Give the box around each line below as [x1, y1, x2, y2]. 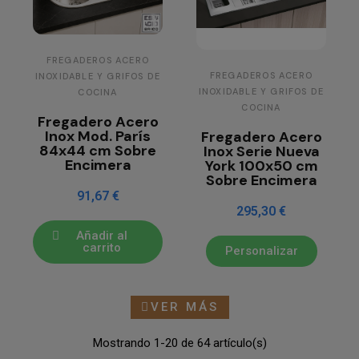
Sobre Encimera [205, 171, 317, 191]
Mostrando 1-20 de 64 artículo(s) [92, 336, 267, 351]
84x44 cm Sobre [39, 141, 156, 161]
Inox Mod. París [45, 127, 151, 147]
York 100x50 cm [204, 156, 318, 176]
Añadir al [75, 228, 127, 244]
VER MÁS [150, 300, 219, 315]
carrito [82, 240, 121, 256]
